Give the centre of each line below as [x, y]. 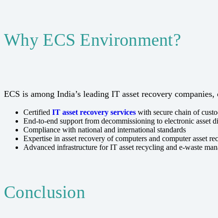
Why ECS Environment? [92, 40]
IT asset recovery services [94, 112]
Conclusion [45, 192]
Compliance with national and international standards [105, 130]
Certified [38, 112]
